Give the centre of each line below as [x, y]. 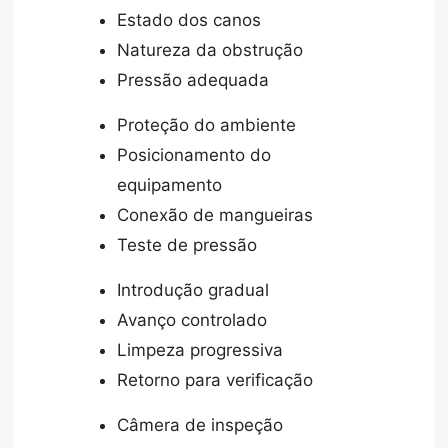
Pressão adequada [193, 79]
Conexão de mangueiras [215, 214]
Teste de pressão [187, 244]
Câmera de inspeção [200, 424]
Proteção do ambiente [207, 124]
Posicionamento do [194, 154]
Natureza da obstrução [210, 49]
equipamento [170, 184]
